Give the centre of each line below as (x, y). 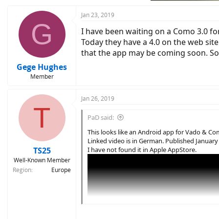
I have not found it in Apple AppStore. (142, 150)
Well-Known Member (42, 160)
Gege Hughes (42, 67)
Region (22, 170)
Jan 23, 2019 (98, 15)
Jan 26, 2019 (98, 99)
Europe (61, 170)
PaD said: (101, 117)
